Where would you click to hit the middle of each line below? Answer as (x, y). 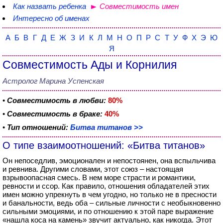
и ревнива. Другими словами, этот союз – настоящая (93, 169)
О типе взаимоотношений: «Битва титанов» (104, 145)
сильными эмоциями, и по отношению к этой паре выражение (108, 211)
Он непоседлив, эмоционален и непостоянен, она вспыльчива (109, 161)
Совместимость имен (139, 6)
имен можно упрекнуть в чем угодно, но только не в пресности (110, 194)
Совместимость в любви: (56, 100)
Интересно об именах (51, 18)
